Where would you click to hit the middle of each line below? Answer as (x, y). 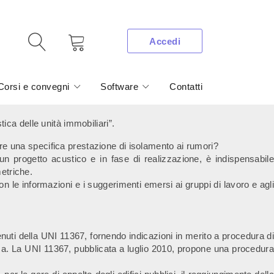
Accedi (165, 41)
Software (120, 87)
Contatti (186, 87)
